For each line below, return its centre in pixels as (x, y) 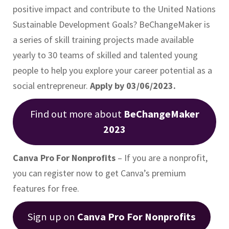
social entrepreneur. (51, 85)
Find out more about (77, 114)
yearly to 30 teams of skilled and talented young (105, 55)
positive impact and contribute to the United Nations (114, 9)
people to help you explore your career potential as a (112, 70)
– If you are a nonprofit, (162, 157)
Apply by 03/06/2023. (133, 85)
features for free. (46, 188)
